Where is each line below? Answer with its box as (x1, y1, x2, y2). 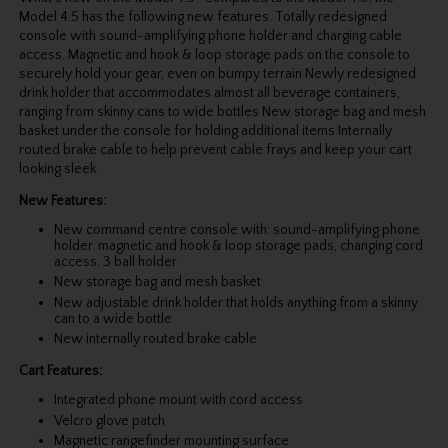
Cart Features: (18, 363, 102, 380)
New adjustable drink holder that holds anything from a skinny (53, 294, 418, 311)
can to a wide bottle (53, 310, 172, 327)
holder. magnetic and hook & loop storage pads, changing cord (53, 237, 423, 254)
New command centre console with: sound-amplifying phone (53, 221, 420, 238)
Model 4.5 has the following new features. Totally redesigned (18, 8, 387, 25)
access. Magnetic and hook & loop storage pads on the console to (18, 46, 410, 63)
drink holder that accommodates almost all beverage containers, (18, 84, 400, 101)
